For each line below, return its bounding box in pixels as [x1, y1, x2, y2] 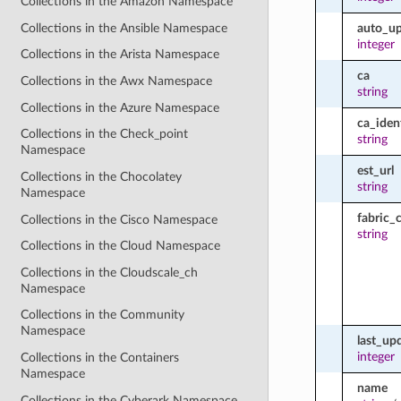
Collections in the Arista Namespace [21, 47, 220, 62]
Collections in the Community [21, 308, 185, 322]
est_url [356, 163, 394, 177]
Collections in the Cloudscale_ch [21, 265, 199, 279]
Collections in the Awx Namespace [21, 74, 213, 89]
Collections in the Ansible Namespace [21, 21, 228, 35]
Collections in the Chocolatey [21, 169, 183, 183]
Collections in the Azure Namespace [21, 100, 220, 115]
